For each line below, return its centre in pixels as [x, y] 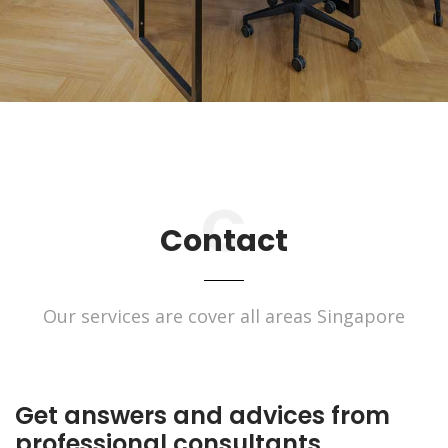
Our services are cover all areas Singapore [224, 316]
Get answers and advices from [202, 415]
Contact [224, 241]
